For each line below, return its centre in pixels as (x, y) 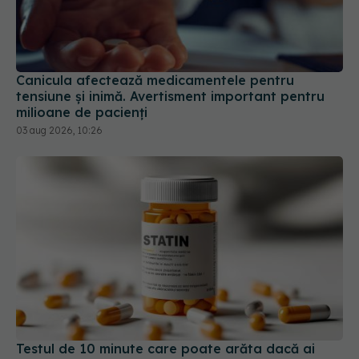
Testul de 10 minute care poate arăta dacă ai (165, 348)
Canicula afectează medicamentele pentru (155, 81)
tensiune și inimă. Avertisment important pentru (170, 97)
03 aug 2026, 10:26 (59, 131)
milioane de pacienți (82, 113)
